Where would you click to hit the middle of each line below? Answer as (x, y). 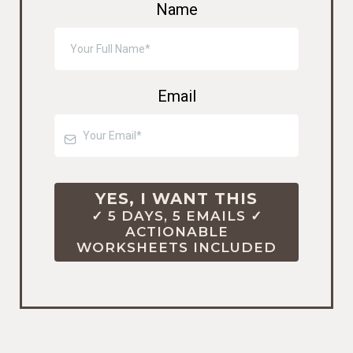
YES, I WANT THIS (176, 199)
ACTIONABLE (176, 232)
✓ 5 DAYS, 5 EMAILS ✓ (176, 216)
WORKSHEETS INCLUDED (176, 248)
